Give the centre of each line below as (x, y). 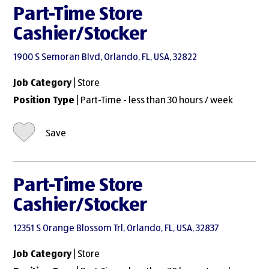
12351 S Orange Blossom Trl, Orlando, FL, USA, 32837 (116, 229)
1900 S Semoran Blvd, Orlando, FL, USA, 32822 (105, 58)
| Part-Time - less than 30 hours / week (154, 101)
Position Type (44, 101)
